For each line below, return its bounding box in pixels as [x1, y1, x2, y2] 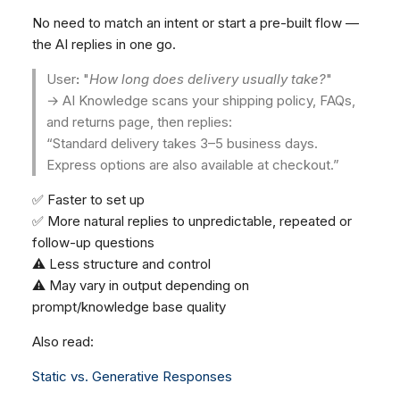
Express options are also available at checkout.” [46, 155, 339, 173]
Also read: [32, 332, 94, 350]
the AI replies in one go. [32, 35, 176, 53]
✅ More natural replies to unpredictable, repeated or [32, 212, 352, 229]
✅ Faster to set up [32, 190, 145, 208]
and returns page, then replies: [46, 112, 232, 130]
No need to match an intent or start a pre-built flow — [32, 13, 359, 31]
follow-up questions [32, 233, 154, 251]
